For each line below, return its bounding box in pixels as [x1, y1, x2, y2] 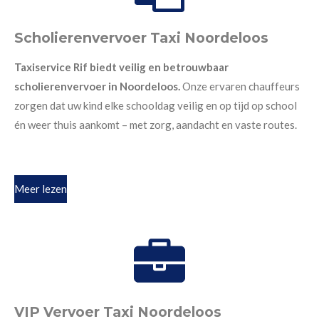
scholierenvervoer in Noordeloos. [14, 79, 182, 93]
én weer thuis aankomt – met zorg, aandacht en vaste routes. [14, 117, 297, 131]
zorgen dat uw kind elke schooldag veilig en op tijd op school [14, 98, 297, 112]
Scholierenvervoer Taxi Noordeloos [14, 28, 268, 46]
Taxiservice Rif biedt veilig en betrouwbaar [14, 60, 229, 73]
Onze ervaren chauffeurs [182, 79, 300, 93]
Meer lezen [14, 182, 67, 196]
